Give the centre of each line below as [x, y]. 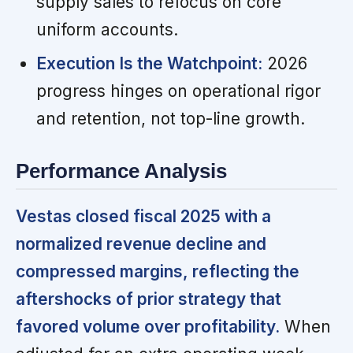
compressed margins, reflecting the [158, 271]
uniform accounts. [107, 30]
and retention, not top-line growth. [170, 119]
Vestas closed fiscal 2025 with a [143, 216]
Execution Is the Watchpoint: [149, 64]
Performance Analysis [121, 171]
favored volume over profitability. [148, 326]
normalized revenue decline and [141, 243]
